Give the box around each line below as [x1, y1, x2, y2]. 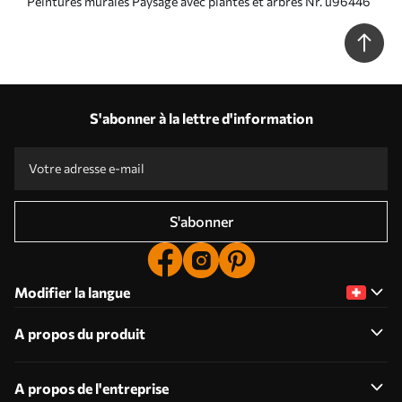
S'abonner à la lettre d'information [89, 109, 313, 127]
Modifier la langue [14, 283, 130, 301]
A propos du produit [14, 324, 145, 342]
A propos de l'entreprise [14, 379, 169, 397]
